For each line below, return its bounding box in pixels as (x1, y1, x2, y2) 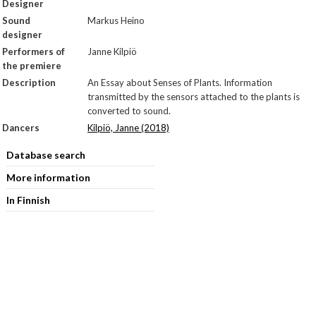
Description (2, 77, 56, 88)
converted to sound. (87, 105, 171, 116)
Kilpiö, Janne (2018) (87, 122, 169, 133)
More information (6, 171, 90, 183)
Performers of (2, 46, 65, 57)
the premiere (2, 60, 61, 71)
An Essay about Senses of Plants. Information (87, 77, 272, 88)
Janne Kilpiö (87, 46, 137, 57)
